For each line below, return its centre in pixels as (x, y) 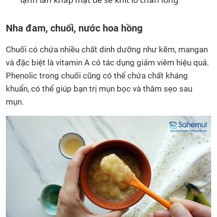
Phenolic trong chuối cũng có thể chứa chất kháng (97, 75)
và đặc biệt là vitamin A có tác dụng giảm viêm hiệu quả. (107, 62)
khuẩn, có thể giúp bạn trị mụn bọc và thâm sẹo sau (99, 88)
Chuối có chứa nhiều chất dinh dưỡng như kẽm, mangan (107, 49)
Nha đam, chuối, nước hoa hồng (74, 28)
